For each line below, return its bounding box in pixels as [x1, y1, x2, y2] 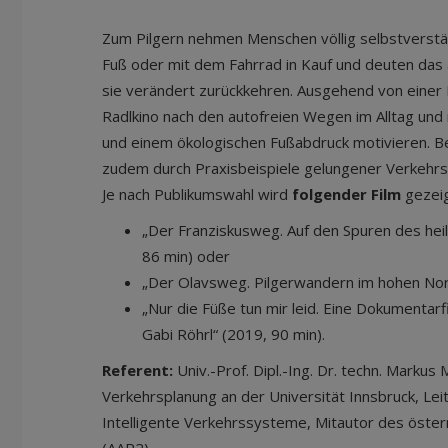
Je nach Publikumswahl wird [102, 184, 292, 204]
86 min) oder [142, 246, 230, 266]
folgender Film [292, 184, 401, 204]
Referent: [102, 360, 173, 380]
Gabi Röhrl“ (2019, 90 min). [142, 324, 325, 344]
